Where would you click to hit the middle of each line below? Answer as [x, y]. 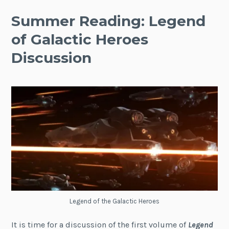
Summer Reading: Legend [109, 21]
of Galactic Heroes [80, 39]
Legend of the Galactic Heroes [114, 201]
